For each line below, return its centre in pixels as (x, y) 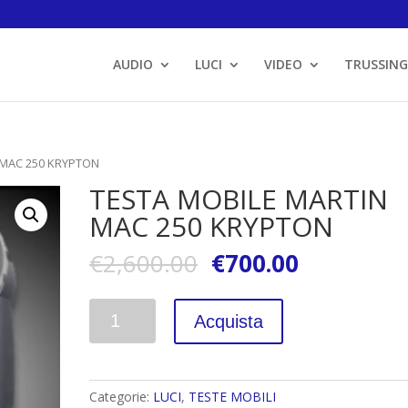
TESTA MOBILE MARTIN (239, 199)
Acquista (228, 321)
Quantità (115, 309)
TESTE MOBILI (233, 396)
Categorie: (122, 396)
